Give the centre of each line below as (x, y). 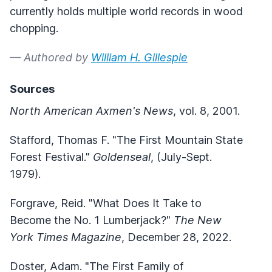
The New (198, 220)
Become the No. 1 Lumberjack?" (92, 220)
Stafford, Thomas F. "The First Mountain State (126, 140)
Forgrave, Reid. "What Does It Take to (106, 203)
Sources (32, 89)
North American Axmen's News (91, 110)
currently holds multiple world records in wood (126, 11)
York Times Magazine (66, 237)
